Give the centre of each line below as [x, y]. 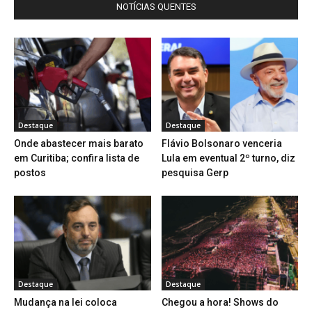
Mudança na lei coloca [65, 302]
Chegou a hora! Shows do [220, 302]
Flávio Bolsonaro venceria [221, 144]
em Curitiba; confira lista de [77, 158]
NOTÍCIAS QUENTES [156, 7]
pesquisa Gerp [195, 173]
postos [30, 173]
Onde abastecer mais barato [79, 144]
